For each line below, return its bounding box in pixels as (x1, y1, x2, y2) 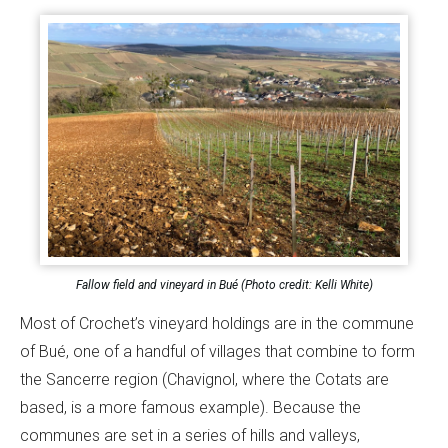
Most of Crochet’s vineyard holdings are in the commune (20, 314, 414, 334)
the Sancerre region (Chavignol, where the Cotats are (20, 370, 389, 390)
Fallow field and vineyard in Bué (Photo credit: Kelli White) (75, 278, 373, 293)
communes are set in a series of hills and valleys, (20, 426, 360, 446)
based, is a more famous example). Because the (20, 398, 361, 418)
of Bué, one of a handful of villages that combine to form (20, 342, 415, 362)
